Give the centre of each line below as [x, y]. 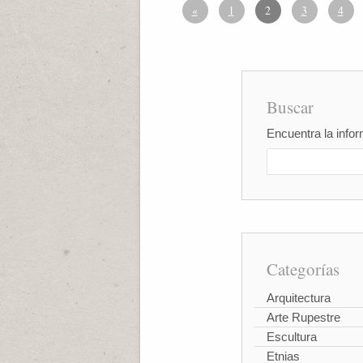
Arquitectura [298, 298]
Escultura [291, 337]
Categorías [303, 269]
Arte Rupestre [303, 317]
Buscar [290, 107]
